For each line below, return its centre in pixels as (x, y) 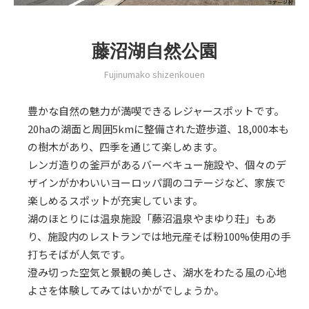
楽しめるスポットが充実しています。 (115, 201)
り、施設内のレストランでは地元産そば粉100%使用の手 (159, 237)
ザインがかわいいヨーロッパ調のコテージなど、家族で (157, 183)
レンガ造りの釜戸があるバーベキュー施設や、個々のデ (157, 165)
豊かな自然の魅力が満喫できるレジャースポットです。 (156, 111)
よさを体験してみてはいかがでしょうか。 (126, 290)
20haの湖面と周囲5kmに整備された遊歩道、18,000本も (158, 129)
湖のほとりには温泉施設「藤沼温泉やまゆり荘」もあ (152, 219)
